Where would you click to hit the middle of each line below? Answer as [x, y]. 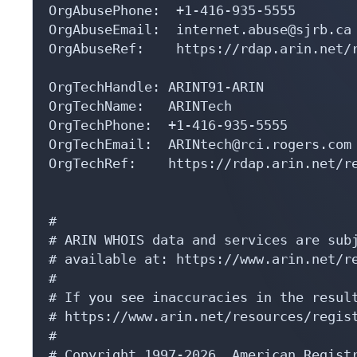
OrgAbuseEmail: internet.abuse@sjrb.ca [200, 29]
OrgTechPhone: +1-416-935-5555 [172, 125]
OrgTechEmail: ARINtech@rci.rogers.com [200, 144]
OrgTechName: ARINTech [140, 106]
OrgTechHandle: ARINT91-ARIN [156, 86]
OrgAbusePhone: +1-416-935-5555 [176, 10]
